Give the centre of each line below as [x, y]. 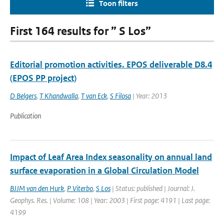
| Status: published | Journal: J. [153, 188]
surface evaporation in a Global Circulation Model [104, 170]
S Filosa [120, 96]
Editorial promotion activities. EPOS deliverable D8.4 [111, 64]
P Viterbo [80, 188]
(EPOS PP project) [43, 78]
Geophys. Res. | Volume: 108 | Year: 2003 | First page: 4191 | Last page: [110, 200]
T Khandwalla [59, 96]
